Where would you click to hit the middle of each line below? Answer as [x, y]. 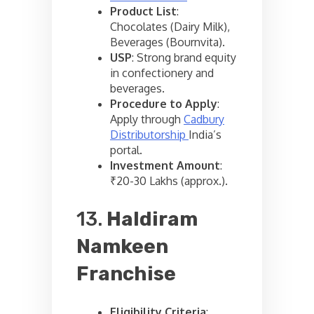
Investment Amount [165, 166]
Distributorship [149, 135]
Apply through [147, 120]
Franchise [126, 274]
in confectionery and [162, 73]
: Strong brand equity [184, 58]
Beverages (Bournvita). [168, 42]
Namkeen [122, 247]
